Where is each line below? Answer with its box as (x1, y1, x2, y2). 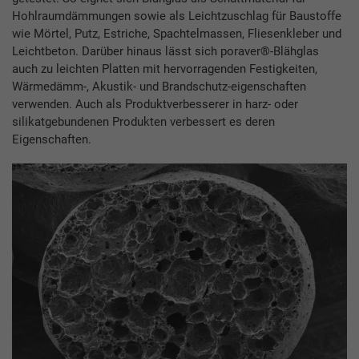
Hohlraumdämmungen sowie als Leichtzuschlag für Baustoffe (12, 9, 341, 24)
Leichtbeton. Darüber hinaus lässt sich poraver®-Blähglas (12, 44, 319, 59)
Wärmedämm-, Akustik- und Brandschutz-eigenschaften (12, 79, 306, 95)
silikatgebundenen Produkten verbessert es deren (12, 115, 275, 130)
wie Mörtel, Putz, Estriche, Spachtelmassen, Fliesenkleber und (12, 26, 341, 42)
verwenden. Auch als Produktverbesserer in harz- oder (12, 97, 298, 112)
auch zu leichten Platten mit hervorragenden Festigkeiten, (12, 62, 317, 77)
